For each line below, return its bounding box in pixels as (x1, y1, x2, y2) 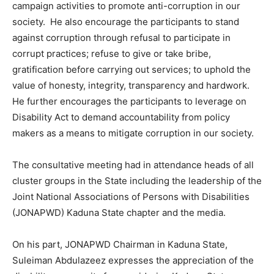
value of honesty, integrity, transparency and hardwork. (12, 80, 252, 92)
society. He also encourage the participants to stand (12, 16, 239, 28)
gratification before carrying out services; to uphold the (12, 64, 251, 76)
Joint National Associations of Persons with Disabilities (12, 191, 250, 203)
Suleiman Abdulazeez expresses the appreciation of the (12, 254, 254, 267)
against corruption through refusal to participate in (12, 32, 231, 44)
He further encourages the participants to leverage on (12, 95, 246, 108)
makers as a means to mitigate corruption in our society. (12, 127, 254, 139)
